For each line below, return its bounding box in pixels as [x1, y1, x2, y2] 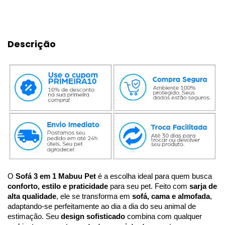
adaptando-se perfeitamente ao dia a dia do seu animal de [8, 202, 196, 211]
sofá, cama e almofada [132, 192, 210, 201]
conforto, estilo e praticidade [8, 182, 108, 191]
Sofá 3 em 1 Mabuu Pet [16, 172, 96, 181]
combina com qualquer [125, 212, 202, 221]
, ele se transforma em [56, 192, 132, 201]
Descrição [8, 38, 56, 50]
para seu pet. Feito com [108, 182, 189, 191]
